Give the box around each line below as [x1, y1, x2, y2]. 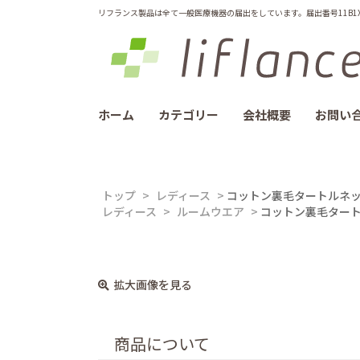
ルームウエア [177, 203, 244, 219]
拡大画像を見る [113, 276, 192, 292]
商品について [114, 332, 210, 355]
